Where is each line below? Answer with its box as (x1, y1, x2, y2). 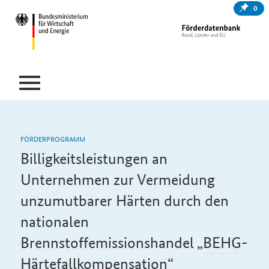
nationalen (20, 213, 89, 231)
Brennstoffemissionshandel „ (20, 234, 203, 252)
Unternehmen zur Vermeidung (20, 171, 215, 189)
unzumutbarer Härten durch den (20, 192, 229, 210)
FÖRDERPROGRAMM (20, 133, 85, 144)
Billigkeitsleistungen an (20, 150, 168, 168)
